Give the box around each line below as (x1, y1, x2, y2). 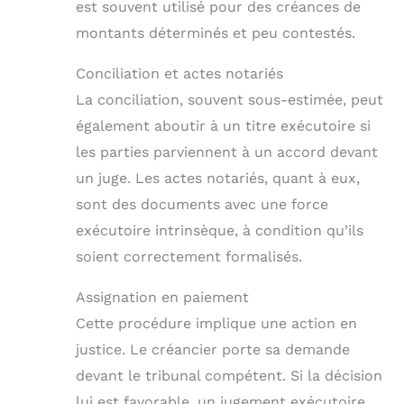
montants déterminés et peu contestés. (76, 23, 355, 41)
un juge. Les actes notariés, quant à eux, (76, 169, 360, 187)
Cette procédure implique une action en (76, 314, 357, 332)
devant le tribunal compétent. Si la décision (76, 366, 382, 384)
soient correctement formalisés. (76, 247, 302, 265)
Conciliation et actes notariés (76, 64, 283, 82)
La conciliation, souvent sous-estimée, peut (76, 90, 383, 108)
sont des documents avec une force (76, 195, 328, 213)
